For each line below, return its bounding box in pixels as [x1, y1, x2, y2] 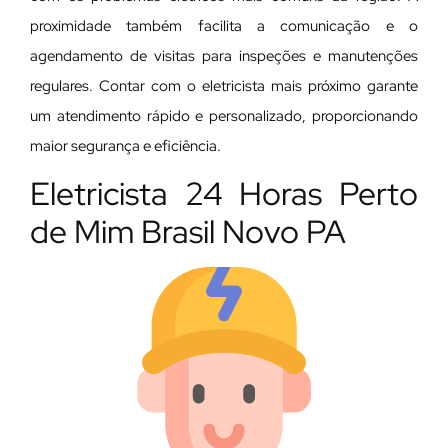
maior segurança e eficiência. [30, 135, 221, 156]
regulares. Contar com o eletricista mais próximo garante [30, 75, 418, 96]
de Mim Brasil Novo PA [30, 210, 346, 254]
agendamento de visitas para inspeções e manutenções [30, 45, 418, 66]
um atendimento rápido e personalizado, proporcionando [30, 105, 418, 126]
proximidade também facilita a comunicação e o [30, 15, 418, 36]
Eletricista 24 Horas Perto [30, 172, 418, 216]
